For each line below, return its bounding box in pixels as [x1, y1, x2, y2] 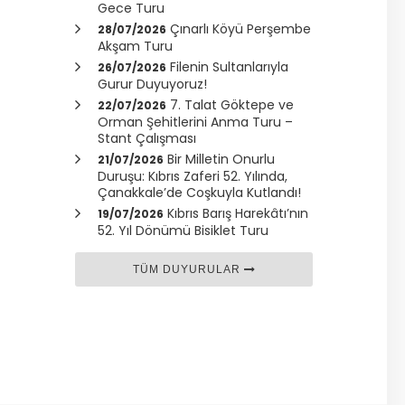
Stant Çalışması [98, 128, 197, 147]
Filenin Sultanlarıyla [170, 57, 289, 76]
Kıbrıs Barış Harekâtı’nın [167, 203, 309, 222]
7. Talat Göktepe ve [170, 95, 295, 114]
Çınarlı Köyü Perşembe [170, 19, 312, 38]
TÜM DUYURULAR [132, 262, 244, 276]
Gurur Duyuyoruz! [98, 74, 208, 93]
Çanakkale [98, 183, 165, 202]
